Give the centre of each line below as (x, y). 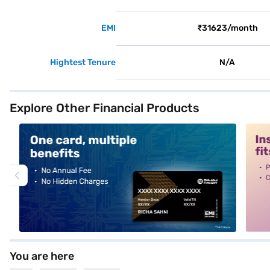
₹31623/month (227, 28)
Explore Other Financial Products (105, 108)
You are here (42, 256)
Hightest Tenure (83, 62)
